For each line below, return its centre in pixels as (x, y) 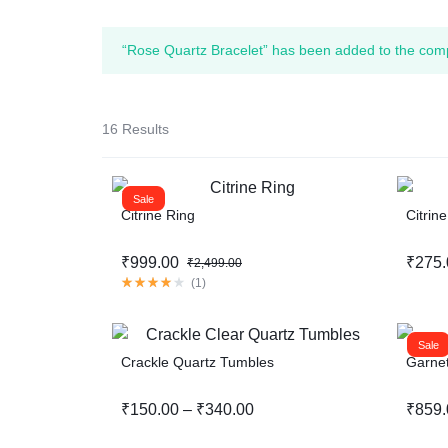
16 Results (135, 129)
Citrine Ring (158, 215)
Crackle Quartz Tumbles (197, 362)
